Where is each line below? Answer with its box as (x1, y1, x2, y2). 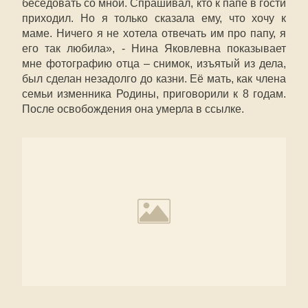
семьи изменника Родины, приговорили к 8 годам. (22, 88, 286, 100)
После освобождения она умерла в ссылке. (22, 103, 244, 115)
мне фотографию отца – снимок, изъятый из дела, (22, 58, 286, 69)
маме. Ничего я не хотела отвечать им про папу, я (22, 27, 286, 39)
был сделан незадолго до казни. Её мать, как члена (22, 73, 286, 85)
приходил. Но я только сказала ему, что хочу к (22, 12, 286, 24)
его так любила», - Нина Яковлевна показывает (22, 43, 286, 54)
